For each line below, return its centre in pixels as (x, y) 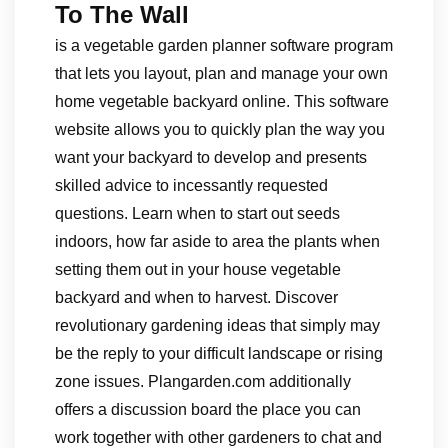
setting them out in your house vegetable (198, 269)
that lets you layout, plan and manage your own (221, 73)
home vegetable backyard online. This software (222, 101)
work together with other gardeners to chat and (218, 437)
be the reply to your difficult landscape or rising (219, 353)
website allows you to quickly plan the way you (220, 129)
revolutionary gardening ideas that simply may (217, 325)
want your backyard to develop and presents (211, 157)
